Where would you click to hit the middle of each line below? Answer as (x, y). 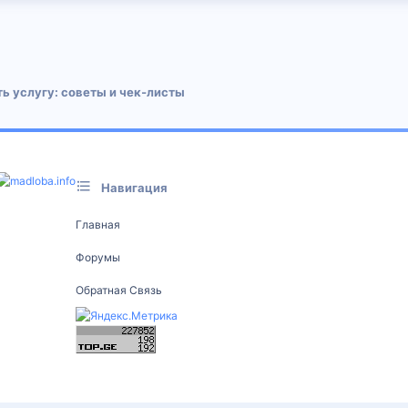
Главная (97, 224)
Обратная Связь (118, 290)
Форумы (97, 257)
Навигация (134, 188)
